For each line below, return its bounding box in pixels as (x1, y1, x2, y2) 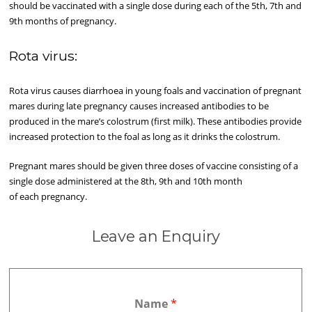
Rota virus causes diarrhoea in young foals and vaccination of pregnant (9, 84, 302, 97)
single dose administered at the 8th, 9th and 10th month (9, 175, 243, 188)
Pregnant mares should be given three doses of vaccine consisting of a (9, 159, 299, 173)
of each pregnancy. (9, 190, 88, 203)
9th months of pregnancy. (9, 14, 117, 27)
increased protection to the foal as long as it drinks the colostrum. (9, 130, 281, 143)
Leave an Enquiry (91, 226, 221, 245)
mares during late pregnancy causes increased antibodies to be (9, 100, 270, 113)
